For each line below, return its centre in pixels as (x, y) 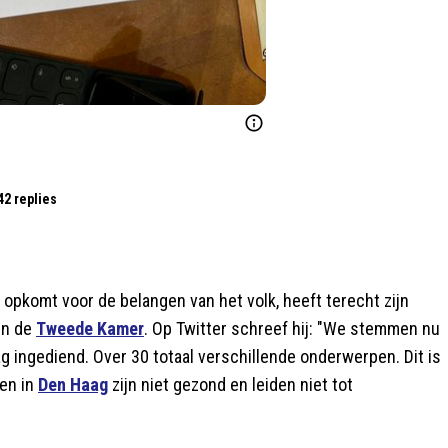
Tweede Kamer (90, 328)
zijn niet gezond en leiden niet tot (230, 384)
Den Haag (73, 384)
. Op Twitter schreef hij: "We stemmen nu (292, 328)
